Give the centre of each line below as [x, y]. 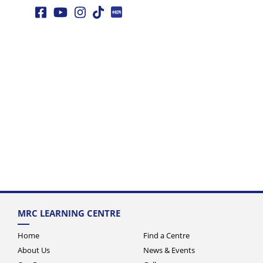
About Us [34, 250]
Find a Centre [166, 235]
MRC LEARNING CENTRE [69, 213]
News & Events [169, 250]
